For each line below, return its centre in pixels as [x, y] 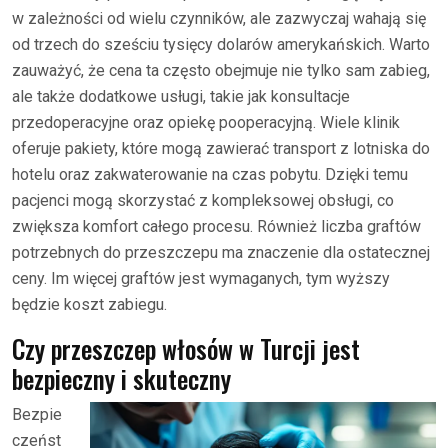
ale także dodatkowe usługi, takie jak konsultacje [181, 96]
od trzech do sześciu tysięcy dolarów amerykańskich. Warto [221, 44]
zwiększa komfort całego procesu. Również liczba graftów [216, 226]
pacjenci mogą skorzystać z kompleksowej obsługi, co [203, 200]
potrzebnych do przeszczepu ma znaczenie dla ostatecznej [221, 252]
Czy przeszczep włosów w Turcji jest [186, 348]
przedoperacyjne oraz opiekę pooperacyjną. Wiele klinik [206, 122]
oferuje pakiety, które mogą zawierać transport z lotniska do [221, 148]
